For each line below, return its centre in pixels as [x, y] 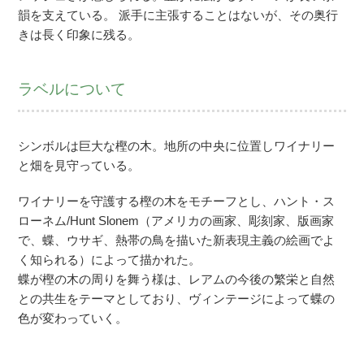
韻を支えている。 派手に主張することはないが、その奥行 [178, 15]
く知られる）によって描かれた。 [110, 260]
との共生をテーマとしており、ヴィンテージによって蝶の [177, 299]
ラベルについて [72, 89]
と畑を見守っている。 [79, 165]
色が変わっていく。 [73, 318]
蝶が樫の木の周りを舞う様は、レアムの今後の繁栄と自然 [177, 279]
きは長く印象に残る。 [79, 35]
